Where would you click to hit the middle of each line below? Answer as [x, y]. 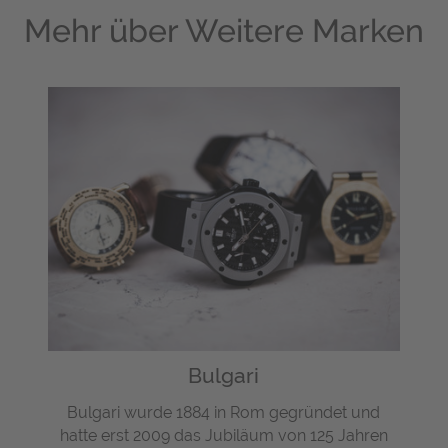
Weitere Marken [304, 30]
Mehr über [104, 30]
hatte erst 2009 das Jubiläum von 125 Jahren [223, 435]
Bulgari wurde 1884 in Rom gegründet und [224, 412]
